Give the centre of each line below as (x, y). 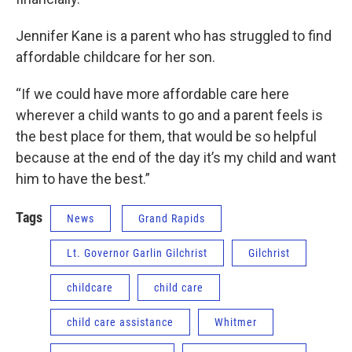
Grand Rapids (172, 218)
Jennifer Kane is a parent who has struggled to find (174, 36)
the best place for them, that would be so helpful (166, 136)
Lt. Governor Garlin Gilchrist (137, 253)
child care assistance (120, 322)
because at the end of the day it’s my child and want (176, 158)
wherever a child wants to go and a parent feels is (169, 115)
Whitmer (236, 322)
